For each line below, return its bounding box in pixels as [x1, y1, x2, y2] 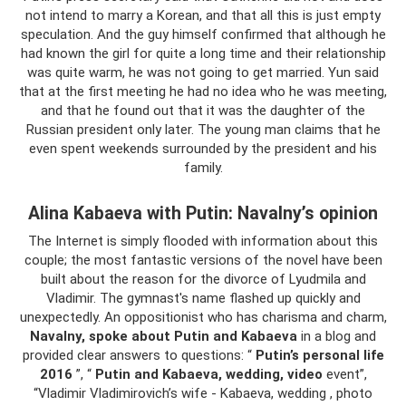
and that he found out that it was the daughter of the [41, 102, 365, 119]
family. [183, 159, 223, 176]
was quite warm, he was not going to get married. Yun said [27, 64, 379, 81]
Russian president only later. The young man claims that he [25, 121, 381, 138]
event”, [322, 366, 367, 382]
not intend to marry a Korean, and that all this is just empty [25, 7, 381, 24]
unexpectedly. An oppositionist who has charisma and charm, [19, 309, 387, 325]
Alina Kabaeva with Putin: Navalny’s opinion [28, 203, 378, 225]
